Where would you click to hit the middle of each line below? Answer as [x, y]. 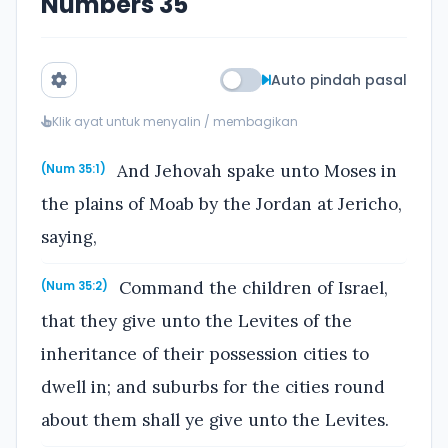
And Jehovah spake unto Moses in [255, 170]
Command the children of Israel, [251, 288]
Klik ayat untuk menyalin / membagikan [175, 121]
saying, [69, 236]
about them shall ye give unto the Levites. [215, 420]
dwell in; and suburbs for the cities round [213, 387]
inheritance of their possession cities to [205, 354]
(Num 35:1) [73, 168]
